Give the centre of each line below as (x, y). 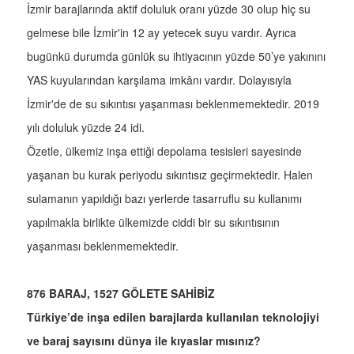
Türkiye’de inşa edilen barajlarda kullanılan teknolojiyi (173, 317)
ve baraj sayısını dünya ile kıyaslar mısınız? (144, 341)
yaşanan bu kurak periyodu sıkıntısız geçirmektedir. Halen (170, 175)
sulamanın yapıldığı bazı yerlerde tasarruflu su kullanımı (164, 199)
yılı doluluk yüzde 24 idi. (86, 128)
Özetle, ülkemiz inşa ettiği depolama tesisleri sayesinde (164, 151)
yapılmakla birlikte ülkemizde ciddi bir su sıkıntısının (153, 222)
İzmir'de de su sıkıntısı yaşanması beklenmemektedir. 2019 (173, 104)
